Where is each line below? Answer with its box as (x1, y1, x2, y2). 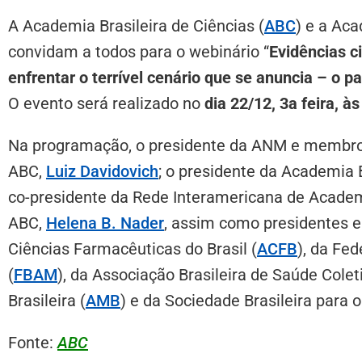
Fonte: (8, 332, 57, 352)
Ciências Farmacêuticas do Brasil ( (8, 238, 257, 259)
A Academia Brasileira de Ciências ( (8, 15, 264, 36)
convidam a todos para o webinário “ (8, 41, 269, 61)
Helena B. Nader (46, 213, 164, 233)
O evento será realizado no (8, 93, 204, 113)
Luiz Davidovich (46, 161, 158, 181)
